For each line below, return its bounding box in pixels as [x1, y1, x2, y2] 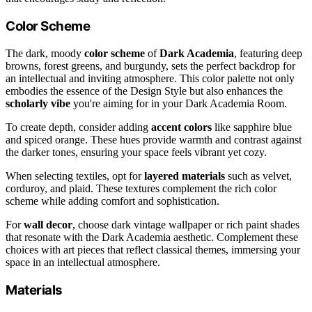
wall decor [24, 218, 72, 231]
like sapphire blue [212, 120, 292, 133]
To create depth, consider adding [6, 120, 151, 133]
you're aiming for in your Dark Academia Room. [70, 97, 287, 109]
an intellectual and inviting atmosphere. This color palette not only [6, 72, 295, 84]
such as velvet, [225, 169, 292, 182]
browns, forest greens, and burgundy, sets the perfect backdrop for [6, 59, 295, 72]
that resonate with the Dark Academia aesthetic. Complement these [6, 231, 298, 243]
